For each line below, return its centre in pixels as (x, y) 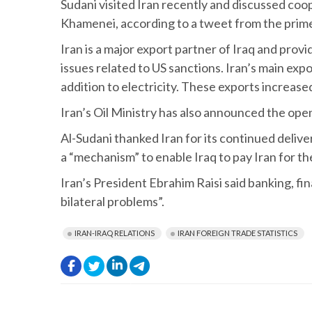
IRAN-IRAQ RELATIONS (115, 233)
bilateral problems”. (112, 201)
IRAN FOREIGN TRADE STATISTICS (237, 233)
